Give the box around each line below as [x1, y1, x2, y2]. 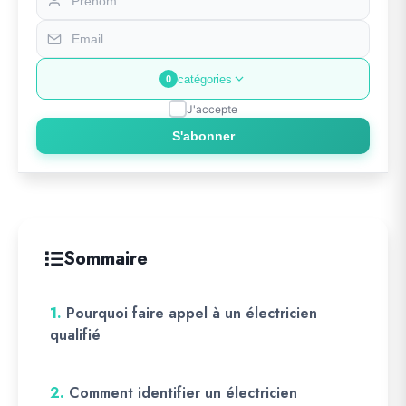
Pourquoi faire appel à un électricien [66, 303, 317, 324]
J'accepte [187, 101, 237, 116]
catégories [178, 72, 232, 86]
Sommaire [63, 246, 148, 272]
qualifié [50, 324, 101, 345]
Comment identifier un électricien [69, 382, 297, 403]
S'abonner [171, 129, 235, 143]
